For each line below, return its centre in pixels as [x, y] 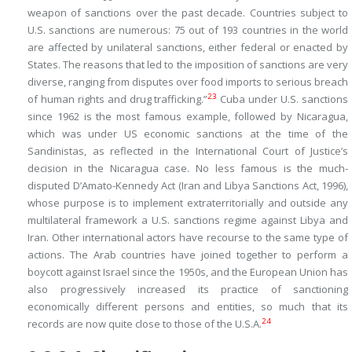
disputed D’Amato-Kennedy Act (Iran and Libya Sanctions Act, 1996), [188, 186]
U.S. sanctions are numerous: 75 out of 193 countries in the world [188, 30]
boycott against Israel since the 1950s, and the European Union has [188, 272]
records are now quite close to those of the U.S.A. [145, 324]
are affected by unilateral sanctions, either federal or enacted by [188, 48]
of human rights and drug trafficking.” [118, 99]
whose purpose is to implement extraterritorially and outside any [188, 203]
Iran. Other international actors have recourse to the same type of [188, 238]
